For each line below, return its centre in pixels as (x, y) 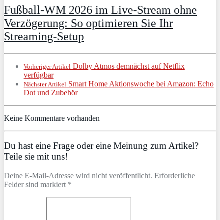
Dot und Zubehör (51, 92)
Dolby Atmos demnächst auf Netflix (128, 66)
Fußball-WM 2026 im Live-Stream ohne (100, 10)
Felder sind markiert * (38, 185)
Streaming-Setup (44, 36)
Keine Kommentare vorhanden (52, 118)
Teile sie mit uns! (36, 157)
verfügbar (39, 75)
